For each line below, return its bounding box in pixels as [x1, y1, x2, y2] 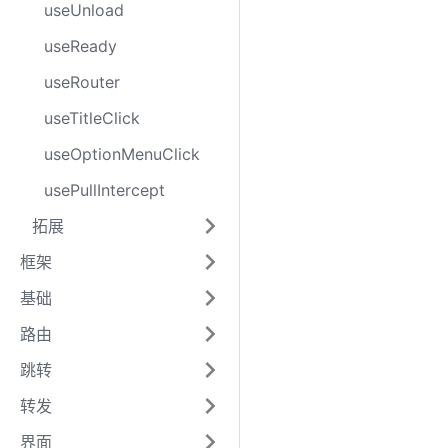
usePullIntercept [44, 180, 165, 200]
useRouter [44, 72, 120, 92]
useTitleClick [44, 108, 140, 128]
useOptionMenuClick [44, 144, 200, 164]
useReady [44, 36, 117, 56]
